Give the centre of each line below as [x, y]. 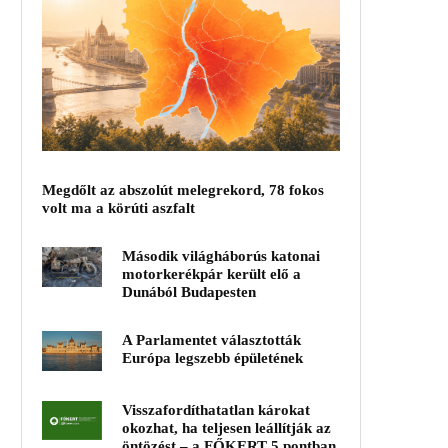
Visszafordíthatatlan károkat [216, 409]
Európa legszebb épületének [212, 357]
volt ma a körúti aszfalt [118, 207]
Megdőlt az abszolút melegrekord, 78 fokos [183, 189]
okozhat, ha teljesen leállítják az [226, 427]
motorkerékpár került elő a [211, 273]
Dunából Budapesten [189, 291]
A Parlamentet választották [211, 339]
